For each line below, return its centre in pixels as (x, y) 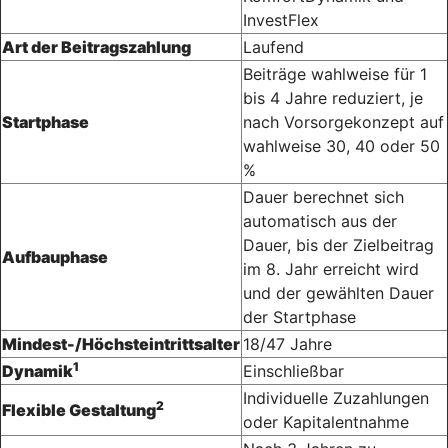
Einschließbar (293, 371)
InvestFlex (281, 20)
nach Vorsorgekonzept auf (343, 122)
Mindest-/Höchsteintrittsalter (121, 344)
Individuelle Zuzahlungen (336, 398)
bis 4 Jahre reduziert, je (333, 98)
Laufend (273, 47)
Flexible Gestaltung (79, 410)
